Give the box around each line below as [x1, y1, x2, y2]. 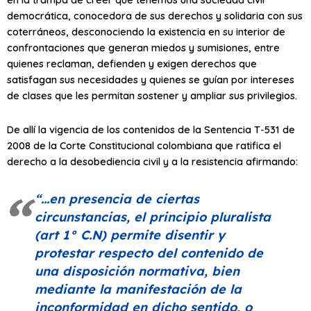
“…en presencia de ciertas [35, 190, 199, 207]
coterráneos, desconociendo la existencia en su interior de [7, 25, 285, 38]
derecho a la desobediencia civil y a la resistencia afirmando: [7, 154, 298, 168]
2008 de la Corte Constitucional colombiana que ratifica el [7, 138, 281, 152]
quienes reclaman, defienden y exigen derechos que [7, 57, 257, 70]
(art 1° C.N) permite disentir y [35, 226, 225, 243]
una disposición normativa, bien [35, 262, 239, 279]
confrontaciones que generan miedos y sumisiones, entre [7, 41, 280, 54]
